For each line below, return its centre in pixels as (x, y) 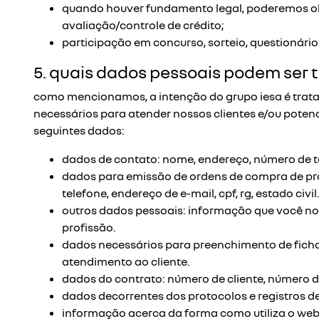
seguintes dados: (79, 130)
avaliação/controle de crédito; (143, 25)
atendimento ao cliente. (126, 261)
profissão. (89, 227)
